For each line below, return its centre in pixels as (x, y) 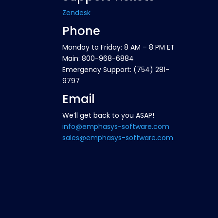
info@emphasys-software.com (116, 126)
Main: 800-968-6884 (98, 58)
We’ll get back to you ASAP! (109, 115)
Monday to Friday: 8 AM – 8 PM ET (119, 47)
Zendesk (77, 12)
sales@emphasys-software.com (118, 137)
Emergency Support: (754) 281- (116, 69)
